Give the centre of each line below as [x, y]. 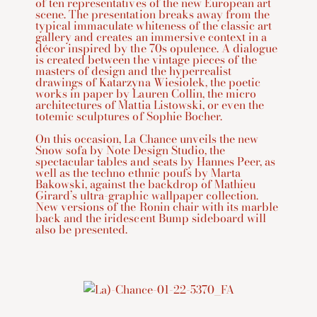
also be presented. [82, 229]
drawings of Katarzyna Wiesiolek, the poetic [148, 82]
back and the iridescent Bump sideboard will [151, 218]
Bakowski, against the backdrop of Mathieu [146, 184]
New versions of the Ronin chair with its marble [157, 206]
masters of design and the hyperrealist [133, 70]
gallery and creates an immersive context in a [151, 36]
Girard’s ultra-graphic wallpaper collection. [147, 195]
